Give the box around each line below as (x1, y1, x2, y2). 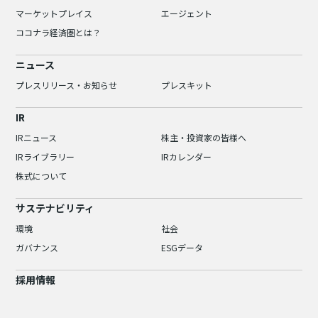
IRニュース (16, 131, 57, 144)
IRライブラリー (16, 150, 75, 163)
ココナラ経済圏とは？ (16, 26, 102, 39)
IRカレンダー (160, 150, 212, 163)
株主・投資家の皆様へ (160, 131, 246, 144)
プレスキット (160, 79, 212, 92)
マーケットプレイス (16, 7, 93, 20)
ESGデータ (160, 241, 203, 254)
